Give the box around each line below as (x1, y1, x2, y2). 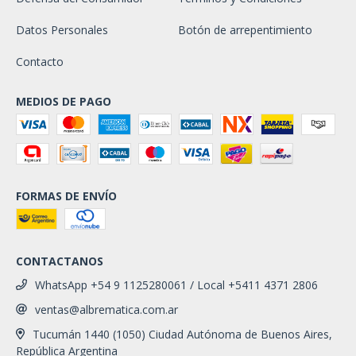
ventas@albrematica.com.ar (35, 302, 178, 317)
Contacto (16, 54, 64, 70)
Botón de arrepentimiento (178, 22, 312, 38)
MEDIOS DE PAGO (16, 94, 111, 110)
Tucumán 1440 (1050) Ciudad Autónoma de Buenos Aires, (32, 326, 332, 342)
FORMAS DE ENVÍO (16, 188, 117, 204)
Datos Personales (16, 22, 108, 38)
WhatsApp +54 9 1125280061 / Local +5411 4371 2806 (35, 277, 318, 293)
